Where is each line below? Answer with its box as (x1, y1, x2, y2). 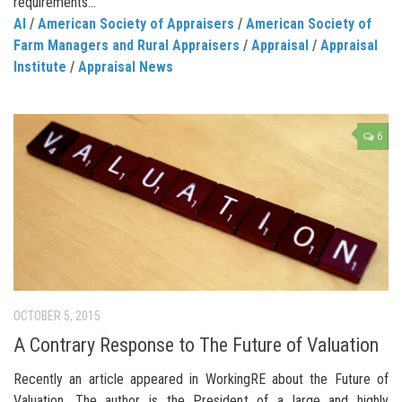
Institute (13, 57, 66, 75)
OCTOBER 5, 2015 (13, 308, 100, 323)
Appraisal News (78, 57, 173, 75)
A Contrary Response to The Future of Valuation (13, 334, 379, 357)
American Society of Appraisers (38, 14, 234, 32)
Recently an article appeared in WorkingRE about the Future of (13, 371, 389, 389)
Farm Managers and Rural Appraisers (13, 36, 240, 54)
